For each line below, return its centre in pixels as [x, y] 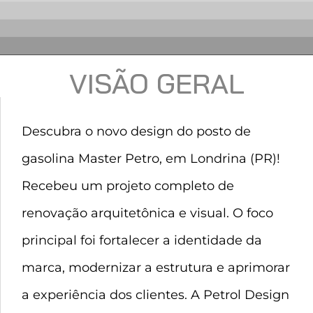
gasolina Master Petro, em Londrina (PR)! [151, 159]
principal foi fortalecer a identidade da [142, 240]
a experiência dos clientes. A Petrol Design [155, 295]
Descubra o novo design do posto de [136, 131]
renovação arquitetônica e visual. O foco [147, 213]
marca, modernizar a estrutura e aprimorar [156, 268]
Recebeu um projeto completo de [128, 186]
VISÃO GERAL [156, 83]
